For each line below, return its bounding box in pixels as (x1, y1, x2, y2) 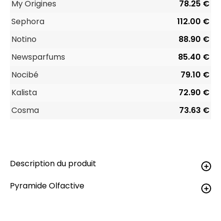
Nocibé (11, 69, 38, 80)
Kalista (11, 87, 37, 98)
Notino (11, 34, 37, 45)
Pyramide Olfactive (10, 180, 84, 191)
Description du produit (10, 158, 96, 169)
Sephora (11, 16, 44, 27)
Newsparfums (11, 51, 65, 63)
